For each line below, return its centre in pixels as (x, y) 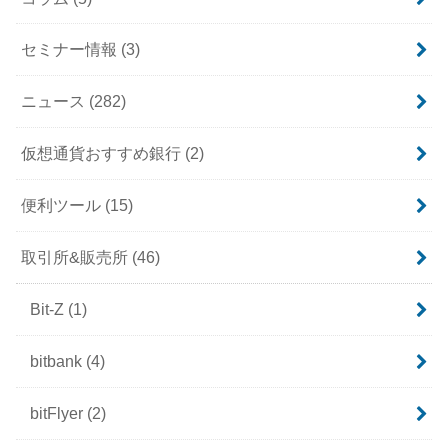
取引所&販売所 (77, 257)
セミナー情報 (71, 49)
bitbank (57, 361)
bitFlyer (58, 413)
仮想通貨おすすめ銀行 (103, 153)
